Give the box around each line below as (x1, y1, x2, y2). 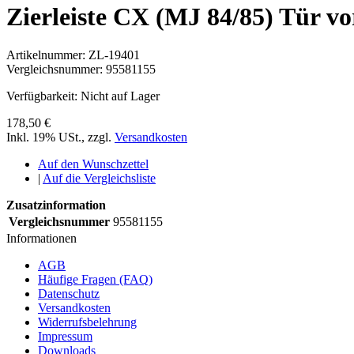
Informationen (6, 232, 77, 246)
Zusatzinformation (6, 198, 106, 213)
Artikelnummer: (6, 48, 88, 62)
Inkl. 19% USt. (6, 130, 81, 145)
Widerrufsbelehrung (38, 315, 137, 330)
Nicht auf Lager (81, 89, 160, 104)
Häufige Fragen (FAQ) (38, 273, 153, 287)
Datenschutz (38, 287, 100, 301)
